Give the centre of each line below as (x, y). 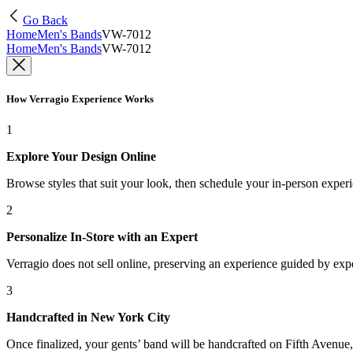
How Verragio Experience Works (80, 99)
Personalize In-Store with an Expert (102, 237)
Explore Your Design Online (81, 157)
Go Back (45, 20)
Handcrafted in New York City (88, 318)
